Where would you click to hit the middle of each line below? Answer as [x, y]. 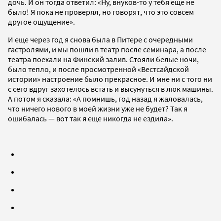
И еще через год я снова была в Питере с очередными [100, 40]
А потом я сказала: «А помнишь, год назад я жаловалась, [105, 99]
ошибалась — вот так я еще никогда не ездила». [91, 119]
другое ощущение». [41, 22]
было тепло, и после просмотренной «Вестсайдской [98, 69]
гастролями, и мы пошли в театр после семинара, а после [107, 50]
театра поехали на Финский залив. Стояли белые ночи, [103, 59]
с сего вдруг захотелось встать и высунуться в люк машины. [110, 89]
